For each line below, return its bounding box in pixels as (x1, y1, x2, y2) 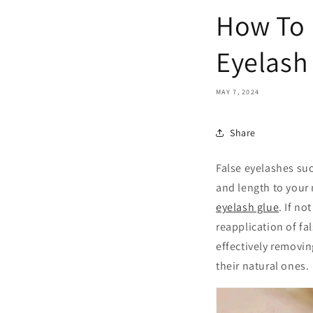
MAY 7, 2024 (216, 87, 260, 97)
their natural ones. (216, 259, 310, 274)
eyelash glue (216, 200, 279, 215)
